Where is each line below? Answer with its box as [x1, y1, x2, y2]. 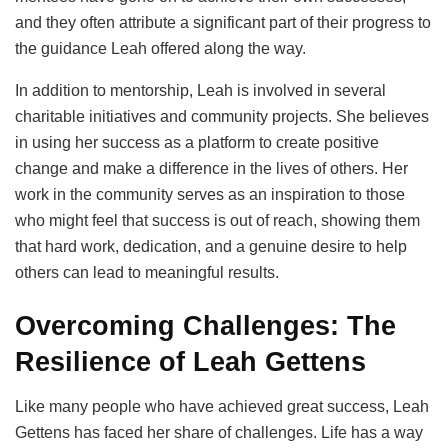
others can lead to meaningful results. [15, 263, 279, 281]
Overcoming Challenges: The [15, 310, 396, 342]
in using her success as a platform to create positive [15, 133, 379, 151]
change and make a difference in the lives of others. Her [15, 159, 408, 177]
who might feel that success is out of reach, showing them [15, 211, 420, 229]
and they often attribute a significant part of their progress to [15, 13, 431, 31]
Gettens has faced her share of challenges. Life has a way [15, 423, 423, 441]
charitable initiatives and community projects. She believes [15, 107, 429, 125]
